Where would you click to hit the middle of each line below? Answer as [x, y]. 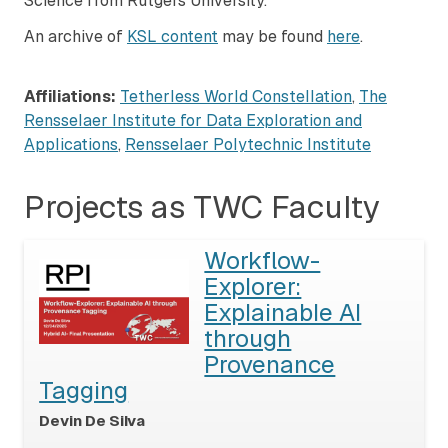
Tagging [84, 390]
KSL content [172, 37]
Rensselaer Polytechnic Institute [248, 145]
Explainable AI [283, 312]
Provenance [270, 364]
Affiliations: [70, 97]
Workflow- [262, 260]
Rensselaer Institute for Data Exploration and [193, 121]
